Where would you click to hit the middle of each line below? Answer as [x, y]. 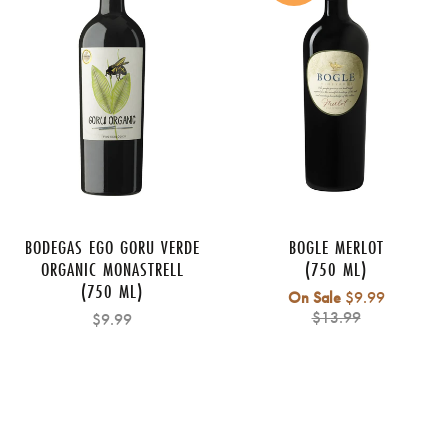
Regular [408, 297]
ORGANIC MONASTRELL [112, 269]
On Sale [314, 298]
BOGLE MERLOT [336, 247]
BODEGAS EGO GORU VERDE [112, 247]
